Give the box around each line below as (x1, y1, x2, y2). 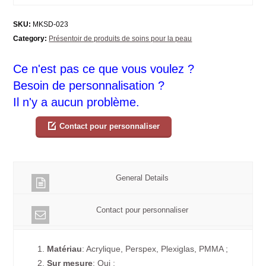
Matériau (47, 243, 83, 254)
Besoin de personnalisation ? (13, 78, 165, 92)
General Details (115, 173, 169, 182)
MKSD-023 (31, 20, 69, 28)
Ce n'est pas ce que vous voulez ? (13, 62, 195, 75)
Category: (13, 34, 47, 43)
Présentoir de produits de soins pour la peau (49, 34, 192, 43)
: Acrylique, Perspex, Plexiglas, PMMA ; (82, 243, 229, 254)
